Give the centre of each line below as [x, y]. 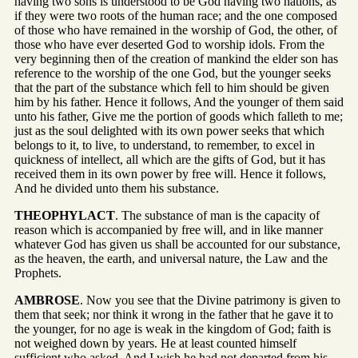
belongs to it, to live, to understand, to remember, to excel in [165, 145]
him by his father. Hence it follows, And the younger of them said [179, 102]
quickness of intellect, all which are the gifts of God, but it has [170, 160]
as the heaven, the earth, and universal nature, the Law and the [171, 259]
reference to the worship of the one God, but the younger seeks [173, 74]
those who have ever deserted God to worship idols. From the [169, 45]
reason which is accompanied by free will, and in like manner [169, 230]
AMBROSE [47, 300]
